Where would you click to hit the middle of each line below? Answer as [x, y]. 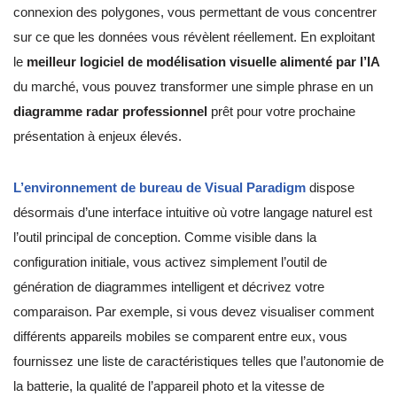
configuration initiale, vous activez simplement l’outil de [170, 262]
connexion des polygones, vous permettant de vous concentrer [195, 12]
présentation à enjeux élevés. [97, 136]
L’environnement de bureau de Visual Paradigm [160, 188]
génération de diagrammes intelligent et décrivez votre [169, 287]
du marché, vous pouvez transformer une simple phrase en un [193, 87]
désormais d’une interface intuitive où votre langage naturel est [193, 213]
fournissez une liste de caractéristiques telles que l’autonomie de [198, 362]
